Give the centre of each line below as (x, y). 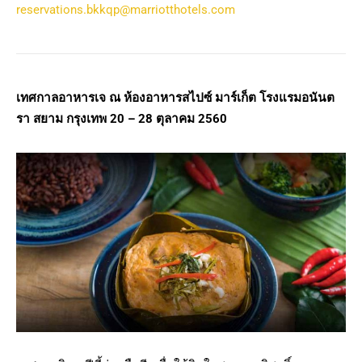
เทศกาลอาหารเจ (63, 98)
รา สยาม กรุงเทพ (63, 119)
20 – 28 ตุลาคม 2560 (168, 119)
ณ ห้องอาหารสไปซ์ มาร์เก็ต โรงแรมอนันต (222, 98)
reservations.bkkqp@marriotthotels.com (126, 10)
